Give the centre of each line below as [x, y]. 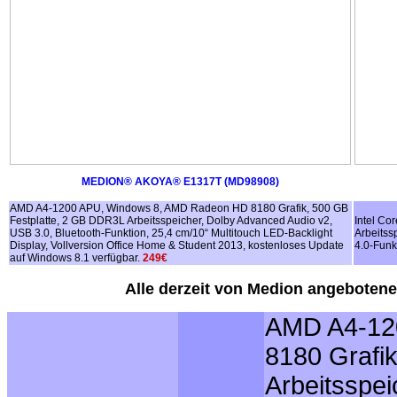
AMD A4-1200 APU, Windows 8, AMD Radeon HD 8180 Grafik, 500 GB [179, 208]
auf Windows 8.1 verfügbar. [76, 257]
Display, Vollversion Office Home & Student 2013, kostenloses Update [177, 245]
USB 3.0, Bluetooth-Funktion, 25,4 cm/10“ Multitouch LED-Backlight [171, 233]
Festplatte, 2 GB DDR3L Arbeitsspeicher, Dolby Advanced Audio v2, [171, 220]
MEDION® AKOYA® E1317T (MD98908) [180, 181]
